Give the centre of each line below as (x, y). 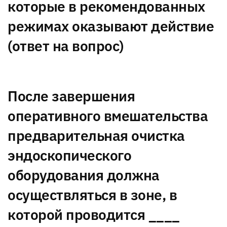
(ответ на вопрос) (66, 46)
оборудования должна (84, 175)
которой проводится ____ (94, 215)
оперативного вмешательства (108, 116)
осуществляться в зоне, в (92, 195)
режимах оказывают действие (111, 26)
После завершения (71, 96)
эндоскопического (69, 156)
